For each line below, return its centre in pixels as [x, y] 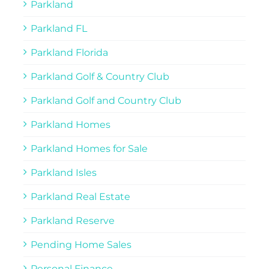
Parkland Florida [69, 52]
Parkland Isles [63, 172]
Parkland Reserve [72, 220]
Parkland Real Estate [80, 196]
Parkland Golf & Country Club [100, 76]
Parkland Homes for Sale [89, 148]
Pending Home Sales [81, 244]
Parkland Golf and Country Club [106, 100]
